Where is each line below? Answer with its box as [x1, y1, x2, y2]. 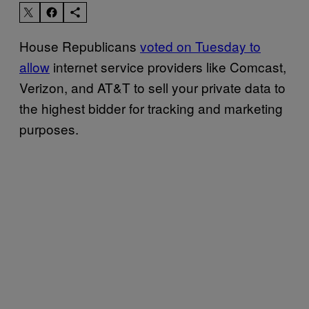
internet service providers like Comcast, [50, 57, 286, 76]
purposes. [19, 119, 79, 138]
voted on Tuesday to [140, 36, 261, 55]
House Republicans [19, 36, 140, 55]
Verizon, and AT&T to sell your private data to [19, 77, 286, 97]
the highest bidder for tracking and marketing [19, 98, 283, 117]
